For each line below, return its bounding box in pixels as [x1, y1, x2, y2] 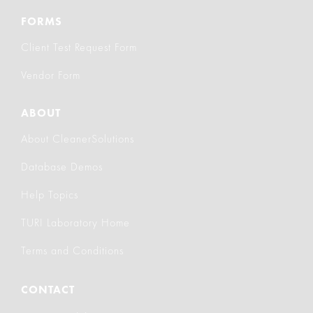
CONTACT [21, 282, 75, 297]
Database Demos [21, 159, 103, 174]
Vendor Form [21, 68, 80, 82]
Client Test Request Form [21, 40, 137, 54]
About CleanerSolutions [21, 131, 134, 146]
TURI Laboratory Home [21, 215, 130, 230]
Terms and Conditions [21, 243, 124, 258]
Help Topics [21, 187, 78, 202]
